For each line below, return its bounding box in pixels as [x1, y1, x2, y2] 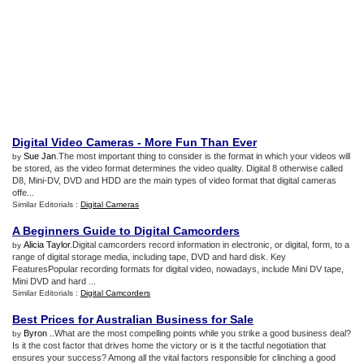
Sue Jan [24, 151, 56, 161]
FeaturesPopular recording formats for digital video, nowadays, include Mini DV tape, [12, 264, 344, 274]
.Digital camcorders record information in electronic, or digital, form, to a [70, 240, 349, 249]
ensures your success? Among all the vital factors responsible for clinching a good [12, 353, 336, 362]
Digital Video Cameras [12, 136, 134, 149]
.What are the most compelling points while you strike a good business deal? [52, 328, 351, 338]
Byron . [24, 328, 52, 338]
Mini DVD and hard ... [12, 276, 96, 286]
